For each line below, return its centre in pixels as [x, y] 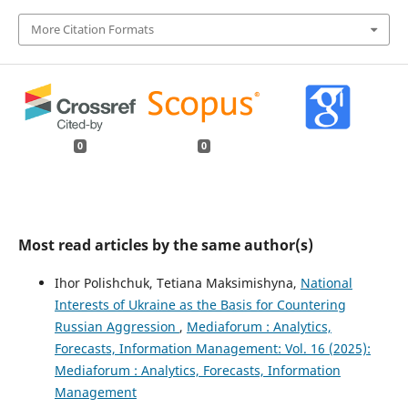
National [326, 283]
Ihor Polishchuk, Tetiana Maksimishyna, [177, 283]
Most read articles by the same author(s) [165, 245]
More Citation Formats [92, 30]
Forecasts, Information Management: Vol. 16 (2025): [212, 349]
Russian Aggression [117, 327]
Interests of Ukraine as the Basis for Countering [200, 305]
